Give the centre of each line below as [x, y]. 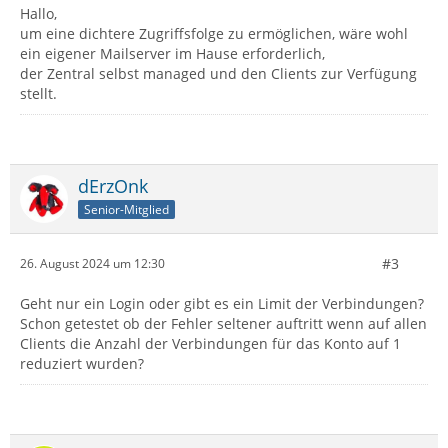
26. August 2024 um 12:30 [92, 264]
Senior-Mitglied [126, 209]
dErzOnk [113, 185]
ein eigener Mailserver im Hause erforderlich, [172, 53]
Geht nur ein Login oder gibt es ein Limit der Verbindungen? [222, 303]
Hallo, [38, 13]
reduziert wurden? [82, 363]
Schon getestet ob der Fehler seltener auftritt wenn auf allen [223, 323]
